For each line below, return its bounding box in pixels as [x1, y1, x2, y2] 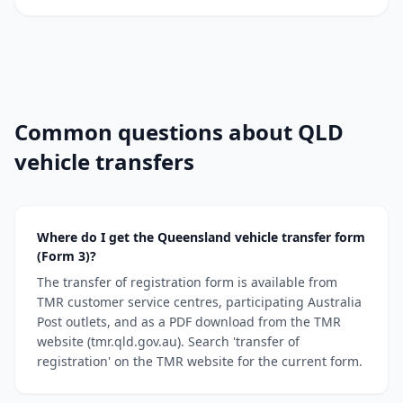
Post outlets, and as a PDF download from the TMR [37, 313, 341, 330]
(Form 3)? [37, 247, 96, 264]
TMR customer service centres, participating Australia [37, 293, 362, 310]
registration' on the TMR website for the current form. [37, 353, 363, 370]
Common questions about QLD [14, 117, 344, 147]
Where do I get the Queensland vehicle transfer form [37, 228, 365, 246]
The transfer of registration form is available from [37, 273, 337, 291]
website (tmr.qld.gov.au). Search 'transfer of [37, 333, 300, 350]
